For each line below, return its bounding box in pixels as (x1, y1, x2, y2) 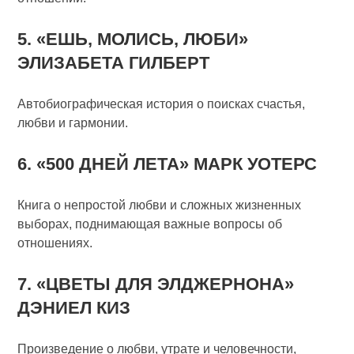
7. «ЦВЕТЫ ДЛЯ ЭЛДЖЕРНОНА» (17, 274, 295, 294)
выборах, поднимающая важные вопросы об (17, 217, 283, 231)
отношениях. (17, 236, 93, 250)
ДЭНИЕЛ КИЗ (17, 298, 131, 318)
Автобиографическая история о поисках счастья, (17, 97, 306, 111)
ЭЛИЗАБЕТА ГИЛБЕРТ (17, 53, 210, 73)
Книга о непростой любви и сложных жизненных (17, 198, 302, 212)
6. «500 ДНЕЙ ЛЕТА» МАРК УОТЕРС (17, 154, 318, 174)
